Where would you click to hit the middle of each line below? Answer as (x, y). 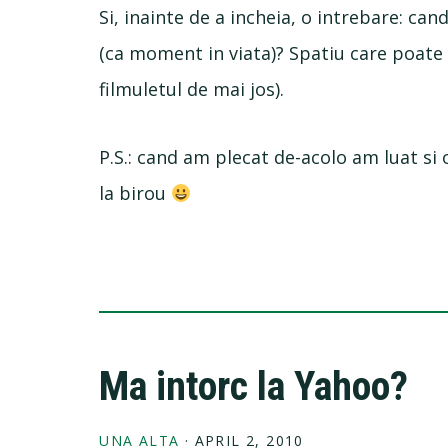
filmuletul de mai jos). (192, 89)
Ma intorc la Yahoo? (254, 386)
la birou (135, 193)
